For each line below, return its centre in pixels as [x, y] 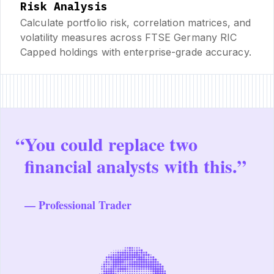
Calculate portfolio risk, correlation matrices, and [136, 22]
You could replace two [111, 143]
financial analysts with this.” [135, 165]
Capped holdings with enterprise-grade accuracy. [136, 52]
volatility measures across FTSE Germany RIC [129, 37]
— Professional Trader [78, 205]
